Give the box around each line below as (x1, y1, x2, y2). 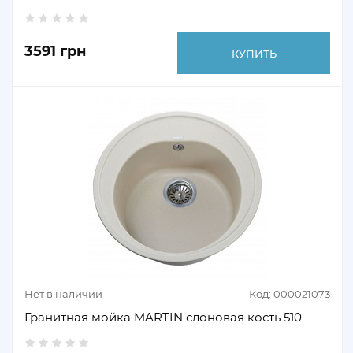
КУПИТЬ (231, 46, 277, 60)
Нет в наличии (24, 288, 102, 300)
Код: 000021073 (249, 288, 330, 300)
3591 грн (24, 43, 86, 60)
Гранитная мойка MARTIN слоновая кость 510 (24, 310, 302, 325)
